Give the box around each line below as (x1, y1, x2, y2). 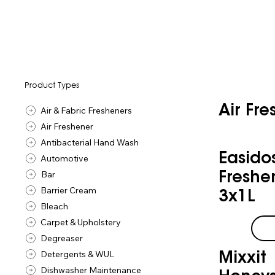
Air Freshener (41, 120, 94, 132)
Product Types (25, 80, 80, 91)
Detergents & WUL (41, 248, 115, 260)
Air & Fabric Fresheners (41, 104, 133, 116)
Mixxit (219, 251, 267, 268)
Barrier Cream (41, 184, 97, 196)
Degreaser (41, 232, 83, 244)
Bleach (41, 200, 69, 212)
